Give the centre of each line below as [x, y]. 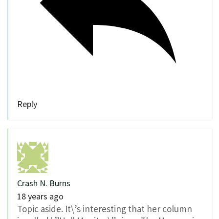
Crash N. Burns [44, 183]
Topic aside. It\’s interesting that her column [105, 209]
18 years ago [40, 197]
